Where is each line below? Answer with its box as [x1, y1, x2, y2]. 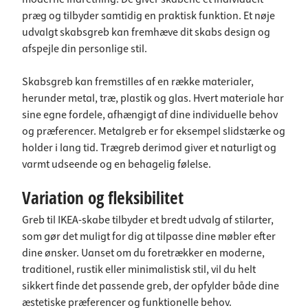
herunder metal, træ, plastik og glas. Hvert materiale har [22, 91, 284, 106]
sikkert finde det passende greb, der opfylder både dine [22, 278, 279, 294]
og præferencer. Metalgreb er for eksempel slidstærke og [22, 124, 285, 139]
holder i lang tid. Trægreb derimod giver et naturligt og [22, 140, 276, 155]
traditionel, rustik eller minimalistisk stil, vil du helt [22, 262, 256, 277]
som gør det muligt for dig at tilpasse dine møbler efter [22, 229, 276, 244]
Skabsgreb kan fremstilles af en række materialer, [22, 74, 254, 89]
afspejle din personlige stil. [22, 41, 147, 56]
